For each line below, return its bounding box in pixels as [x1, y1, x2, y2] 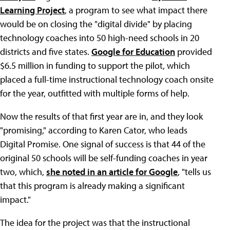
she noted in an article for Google [46, 166, 178, 178]
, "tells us [178, 166, 211, 178]
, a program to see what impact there [65, 4, 207, 16]
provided [175, 46, 212, 57]
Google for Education [91, 46, 175, 57]
